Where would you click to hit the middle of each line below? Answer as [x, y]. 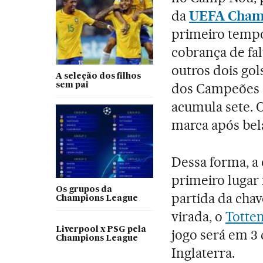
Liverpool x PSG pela [101, 230]
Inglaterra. [203, 253]
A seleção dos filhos [98, 77]
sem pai [72, 85]
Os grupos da [84, 190]
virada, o [198, 217]
